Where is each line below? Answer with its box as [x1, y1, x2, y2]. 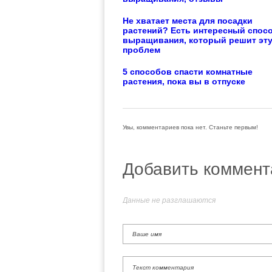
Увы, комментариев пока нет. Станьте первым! [123, 124, 258, 131]
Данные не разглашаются [123, 196, 216, 205]
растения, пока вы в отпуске [123, 77, 245, 87]
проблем [123, 46, 160, 55]
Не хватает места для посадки [123, 16, 253, 26]
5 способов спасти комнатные [123, 67, 253, 77]
